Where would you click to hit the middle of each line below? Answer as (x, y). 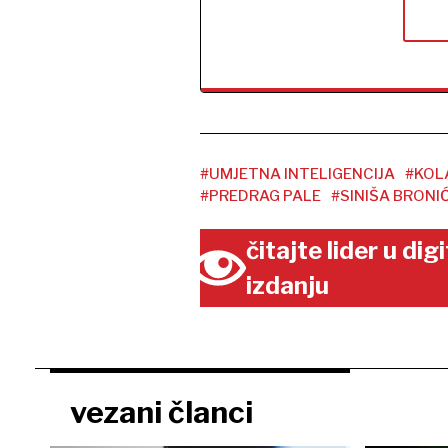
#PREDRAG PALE (260, 196)
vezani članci (161, 412)
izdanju (288, 286)
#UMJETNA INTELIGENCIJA (297, 174)
